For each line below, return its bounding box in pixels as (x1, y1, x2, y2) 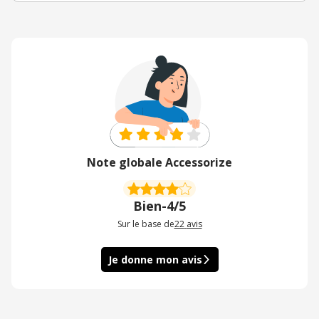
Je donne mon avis (108, 253, 202, 267)
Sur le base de (117, 218, 174, 231)
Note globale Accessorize (87, 155, 232, 171)
